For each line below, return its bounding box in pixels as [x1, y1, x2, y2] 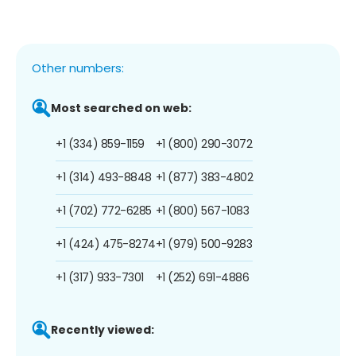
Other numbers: [32, 59, 124, 76]
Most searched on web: [51, 99, 192, 116]
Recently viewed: [51, 321, 154, 338]
